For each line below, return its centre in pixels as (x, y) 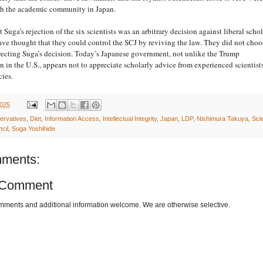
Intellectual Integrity (129, 119)
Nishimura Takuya (222, 119)
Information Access (72, 119)
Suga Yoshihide (33, 129)
